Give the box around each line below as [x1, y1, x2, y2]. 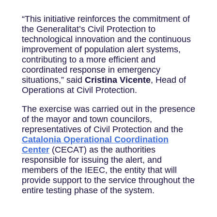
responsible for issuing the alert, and [21, 155, 162, 165]
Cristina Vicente [84, 75, 151, 85]
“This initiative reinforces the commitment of [21, 14, 190, 24]
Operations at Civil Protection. [21, 85, 137, 95]
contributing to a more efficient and [21, 54, 155, 64]
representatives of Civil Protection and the [21, 124, 183, 134]
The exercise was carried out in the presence [21, 104, 195, 114]
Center [21, 144, 49, 155]
